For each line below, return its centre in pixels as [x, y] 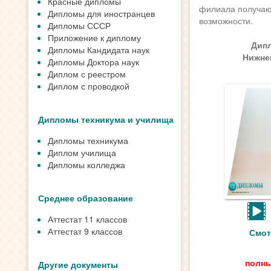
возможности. [226, 21]
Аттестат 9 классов [85, 231]
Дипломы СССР [79, 25]
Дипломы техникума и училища [106, 119]
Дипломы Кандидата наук [99, 50]
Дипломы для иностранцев [101, 13]
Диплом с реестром [87, 74]
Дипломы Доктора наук [93, 62]
